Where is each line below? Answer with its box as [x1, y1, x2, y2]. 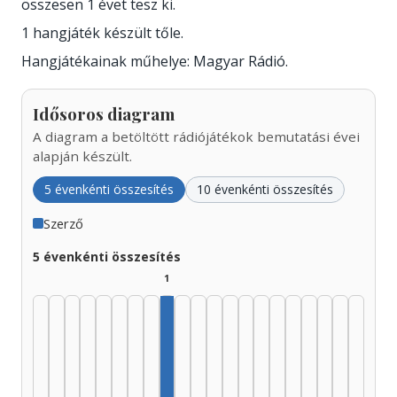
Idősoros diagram [33, 101, 175, 125]
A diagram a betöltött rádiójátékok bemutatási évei [33, 127, 360, 145]
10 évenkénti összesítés [197, 180, 333, 198]
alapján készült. [33, 146, 132, 165]
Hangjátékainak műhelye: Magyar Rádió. [21, 51, 288, 71]
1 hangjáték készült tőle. [21, 22, 183, 43]
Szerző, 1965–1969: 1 [166, 374, 305, 394]
